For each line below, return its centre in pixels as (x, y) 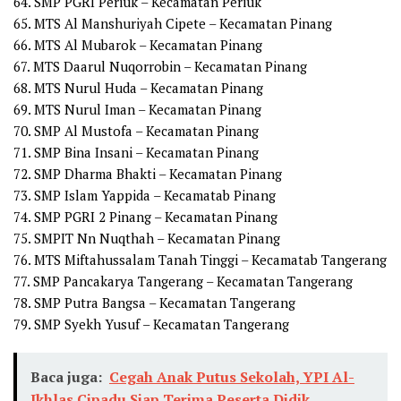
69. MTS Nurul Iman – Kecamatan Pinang (137, 110)
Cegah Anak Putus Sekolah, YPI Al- (232, 377)
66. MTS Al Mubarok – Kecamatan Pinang (138, 45)
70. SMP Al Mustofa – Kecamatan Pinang (136, 131)
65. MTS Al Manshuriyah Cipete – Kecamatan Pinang (173, 24)
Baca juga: (66, 377)
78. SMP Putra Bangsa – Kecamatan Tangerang (154, 303)
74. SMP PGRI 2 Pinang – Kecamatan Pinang (145, 217)
